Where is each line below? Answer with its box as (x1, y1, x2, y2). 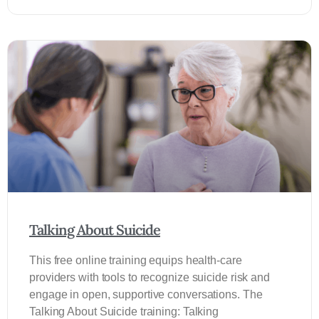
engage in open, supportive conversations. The (29, 288, 263, 300)
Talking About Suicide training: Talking (29, 305, 219, 318)
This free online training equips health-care (29, 254, 242, 266)
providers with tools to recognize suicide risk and (29, 271, 270, 283)
